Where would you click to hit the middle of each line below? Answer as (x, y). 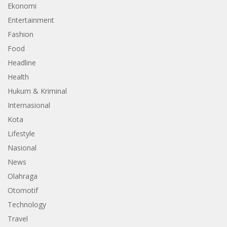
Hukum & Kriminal (37, 91)
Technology (27, 204)
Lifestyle (21, 133)
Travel (18, 218)
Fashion (21, 34)
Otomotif (23, 190)
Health (18, 77)
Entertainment (31, 20)
